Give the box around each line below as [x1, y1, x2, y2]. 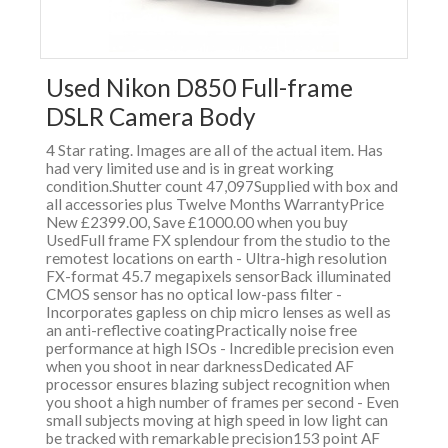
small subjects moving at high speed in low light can [46, 411, 388, 430]
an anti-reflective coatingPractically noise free [46, 321, 357, 340]
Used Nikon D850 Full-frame [46, 73, 353, 103]
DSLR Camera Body [46, 102, 256, 132]
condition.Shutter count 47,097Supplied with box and [46, 177, 398, 196]
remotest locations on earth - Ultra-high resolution [46, 249, 387, 268]
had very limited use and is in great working [46, 159, 334, 178]
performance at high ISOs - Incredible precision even [46, 339, 394, 358]
